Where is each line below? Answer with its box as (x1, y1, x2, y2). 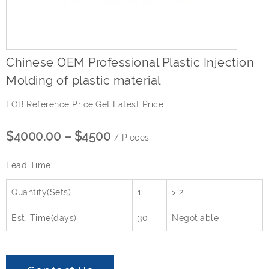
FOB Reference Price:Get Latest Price (6, 100, 163, 110)
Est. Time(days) (11, 213, 77, 223)
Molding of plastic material (6, 73, 161, 88)
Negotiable (172, 213, 219, 223)
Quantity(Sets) (11, 187, 71, 198)
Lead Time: (6, 160, 53, 171)
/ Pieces (113, 133, 150, 143)
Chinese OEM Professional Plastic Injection (6, 55, 254, 70)
